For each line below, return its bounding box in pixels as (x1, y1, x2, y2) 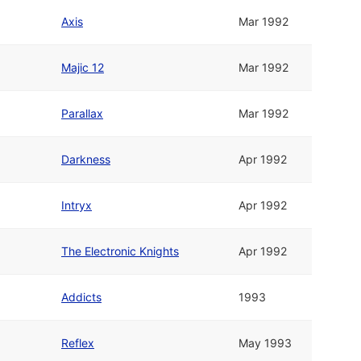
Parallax (61, 106, 103, 121)
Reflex (61, 336, 94, 351)
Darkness (61, 152, 110, 167)
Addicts (61, 290, 102, 305)
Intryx (61, 198, 92, 213)
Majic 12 (61, 60, 104, 75)
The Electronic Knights (61, 244, 179, 259)
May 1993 (239, 336, 292, 351)
